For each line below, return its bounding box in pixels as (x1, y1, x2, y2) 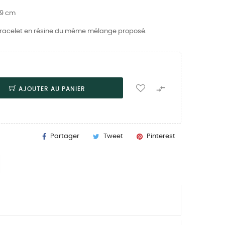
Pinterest (147, 133, 175, 140)
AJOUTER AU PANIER (18, 86, 85, 92)
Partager (50, 133, 79, 140)
